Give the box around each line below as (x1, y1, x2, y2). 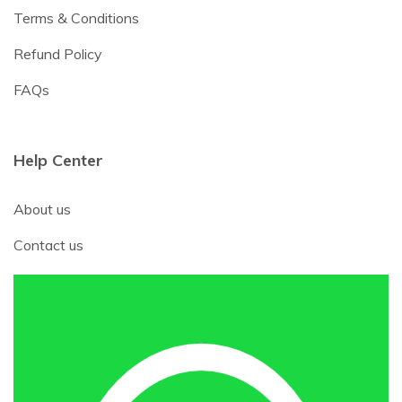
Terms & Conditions (13, 9, 139, 28)
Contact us (13, 236, 83, 255)
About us (13, 200, 71, 219)
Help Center (13, 150, 103, 171)
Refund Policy (13, 45, 102, 64)
